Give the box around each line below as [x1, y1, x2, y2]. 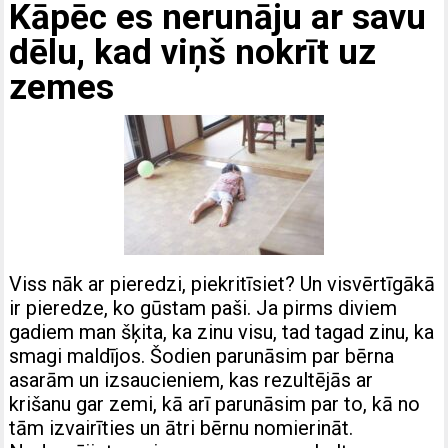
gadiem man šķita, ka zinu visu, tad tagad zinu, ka [9, 320, 435, 345]
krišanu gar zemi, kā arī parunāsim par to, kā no [9, 392, 421, 417]
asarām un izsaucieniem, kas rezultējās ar [9, 368, 374, 393]
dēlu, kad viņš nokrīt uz [9, 32, 377, 74]
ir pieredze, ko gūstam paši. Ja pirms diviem [9, 296, 398, 321]
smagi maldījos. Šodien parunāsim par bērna [9, 344, 395, 369]
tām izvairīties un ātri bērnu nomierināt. [9, 416, 354, 441]
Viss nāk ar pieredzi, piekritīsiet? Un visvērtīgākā [9, 272, 436, 297]
